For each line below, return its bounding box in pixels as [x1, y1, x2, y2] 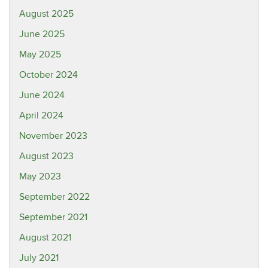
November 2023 [19, 130, 87, 142]
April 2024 [19, 109, 63, 121]
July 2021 [19, 252, 59, 264]
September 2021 [19, 211, 87, 223]
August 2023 [19, 150, 74, 162]
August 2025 [19, 8, 74, 20]
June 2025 [19, 28, 65, 40]
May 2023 [19, 170, 61, 182]
